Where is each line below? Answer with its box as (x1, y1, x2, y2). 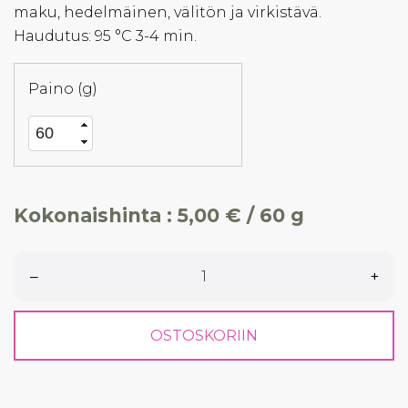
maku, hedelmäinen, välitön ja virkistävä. (14, 4, 321, 21)
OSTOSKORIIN (150, 326, 258, 344)
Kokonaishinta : (14, 204, 178, 228)
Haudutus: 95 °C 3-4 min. (14, 27, 197, 45)
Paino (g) (28, 80, 97, 97)
